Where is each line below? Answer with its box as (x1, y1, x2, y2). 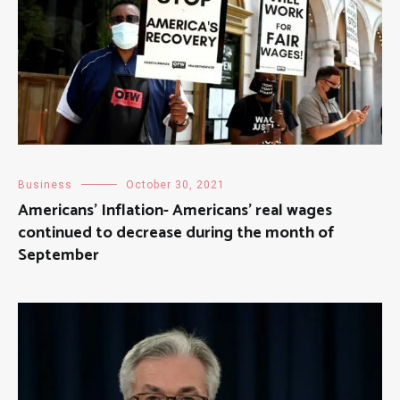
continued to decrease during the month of (18, 220, 334, 247)
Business (18, 179, 72, 192)
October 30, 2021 (126, 179, 225, 192)
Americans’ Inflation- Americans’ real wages (18, 197, 332, 225)
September (18, 242, 99, 270)
